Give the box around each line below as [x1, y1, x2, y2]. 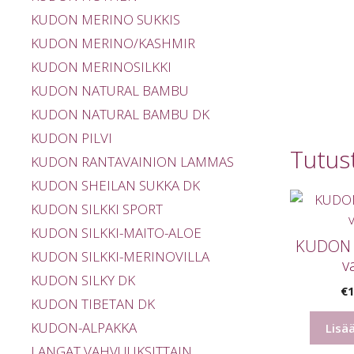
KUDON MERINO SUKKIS [31, 10, 180, 29]
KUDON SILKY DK [31, 271, 135, 290]
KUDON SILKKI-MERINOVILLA [31, 247, 209, 266]
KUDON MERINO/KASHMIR [31, 34, 195, 53]
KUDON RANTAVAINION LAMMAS [31, 153, 234, 171]
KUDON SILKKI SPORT [31, 200, 163, 219]
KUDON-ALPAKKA [31, 318, 137, 337]
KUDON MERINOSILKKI [31, 58, 171, 77]
